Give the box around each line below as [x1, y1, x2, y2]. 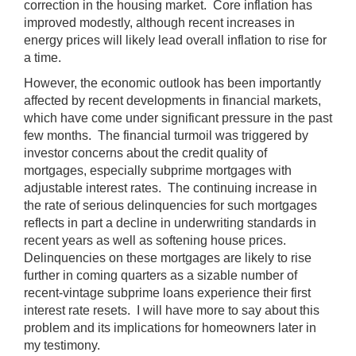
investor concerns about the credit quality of [24, 145, 267, 160]
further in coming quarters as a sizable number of [24, 268, 297, 282]
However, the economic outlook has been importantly [24, 75, 321, 90]
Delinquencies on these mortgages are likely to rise [24, 250, 311, 265]
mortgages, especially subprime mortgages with [24, 163, 292, 177]
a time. [24, 50, 61, 64]
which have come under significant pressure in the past [24, 110, 332, 125]
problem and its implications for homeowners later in [24, 320, 316, 335]
